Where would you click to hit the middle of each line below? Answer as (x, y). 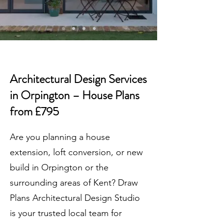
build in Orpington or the (59, 167)
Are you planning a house (60, 137)
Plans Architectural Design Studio (75, 198)
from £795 (34, 111)
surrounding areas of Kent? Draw (74, 183)
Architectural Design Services (78, 79)
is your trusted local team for (66, 213)
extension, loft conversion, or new (76, 152)
